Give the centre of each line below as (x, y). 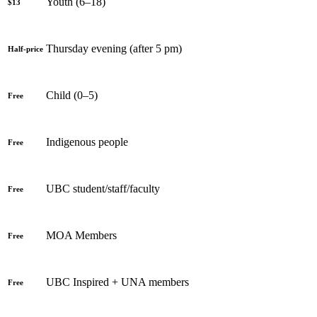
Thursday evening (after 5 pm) (114, 48)
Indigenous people (87, 142)
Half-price (25, 48)
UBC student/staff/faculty (103, 188)
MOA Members (81, 235)
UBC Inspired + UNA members (117, 282)
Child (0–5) (72, 95)
